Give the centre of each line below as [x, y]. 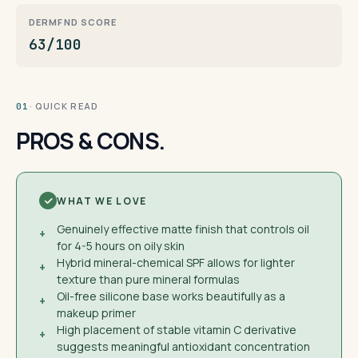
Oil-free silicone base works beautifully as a [171, 296]
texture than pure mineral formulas [148, 279]
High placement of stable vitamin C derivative [177, 330]
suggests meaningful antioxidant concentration [183, 346]
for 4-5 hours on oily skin [121, 246]
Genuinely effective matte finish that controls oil [183, 229]
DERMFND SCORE [73, 22]
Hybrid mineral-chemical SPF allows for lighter [176, 263]
